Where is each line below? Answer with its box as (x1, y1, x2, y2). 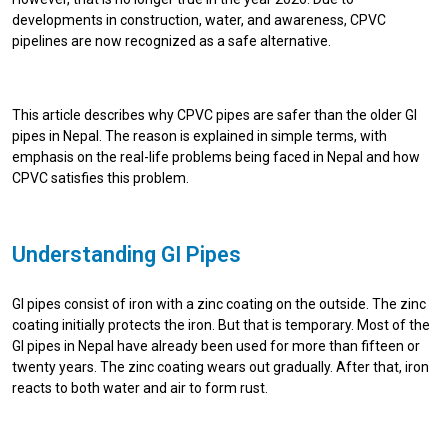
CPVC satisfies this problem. (12, 169, 189, 186)
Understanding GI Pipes (12, 241, 241, 267)
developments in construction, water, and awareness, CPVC (12, 11, 386, 28)
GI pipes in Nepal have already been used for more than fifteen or (12, 337, 420, 354)
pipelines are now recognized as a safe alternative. (12, 32, 331, 49)
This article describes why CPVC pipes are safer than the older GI (12, 106, 417, 123)
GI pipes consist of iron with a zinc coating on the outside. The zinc (12, 295, 426, 312)
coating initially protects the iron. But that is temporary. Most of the (12, 316, 430, 333)
